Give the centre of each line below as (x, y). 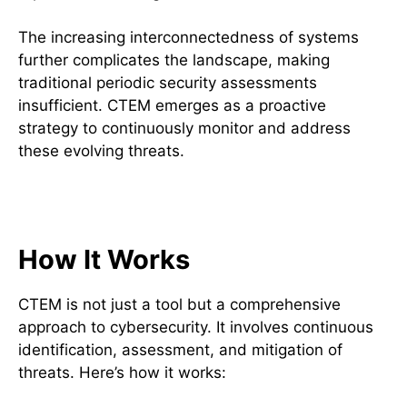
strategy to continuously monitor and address (184, 128)
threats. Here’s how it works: (122, 372)
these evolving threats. (101, 151)
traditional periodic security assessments (168, 83)
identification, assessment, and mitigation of (180, 349)
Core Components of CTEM (177, 205)
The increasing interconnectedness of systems (189, 37)
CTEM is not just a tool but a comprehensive (179, 304)
